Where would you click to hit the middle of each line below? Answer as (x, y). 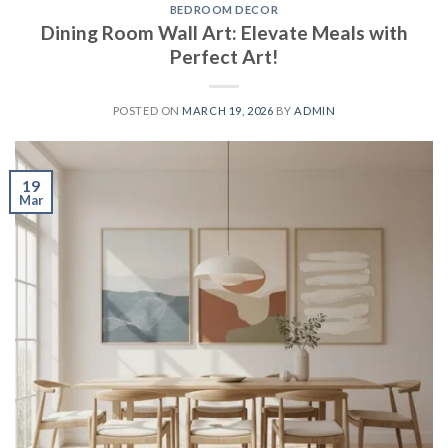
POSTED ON (147, 110)
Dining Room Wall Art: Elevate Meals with (224, 32)
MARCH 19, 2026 (228, 110)
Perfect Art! (224, 56)
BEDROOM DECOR (224, 10)
